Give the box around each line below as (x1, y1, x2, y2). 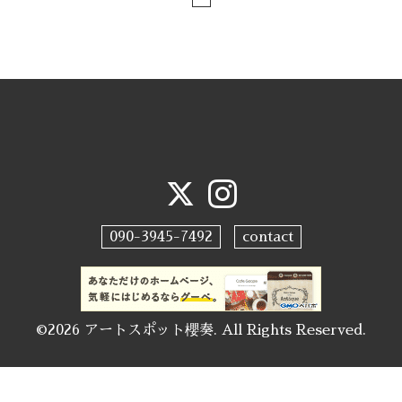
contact (241, 230, 293, 245)
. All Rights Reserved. (214, 323, 366, 338)
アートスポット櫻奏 (84, 323, 214, 338)
